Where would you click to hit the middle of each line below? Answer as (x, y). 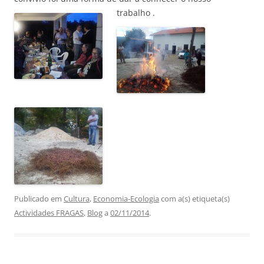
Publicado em (39, 199)
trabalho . (136, 13)
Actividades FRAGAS (49, 213)
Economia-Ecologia (126, 199)
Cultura (77, 199)
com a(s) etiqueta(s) (194, 199)
